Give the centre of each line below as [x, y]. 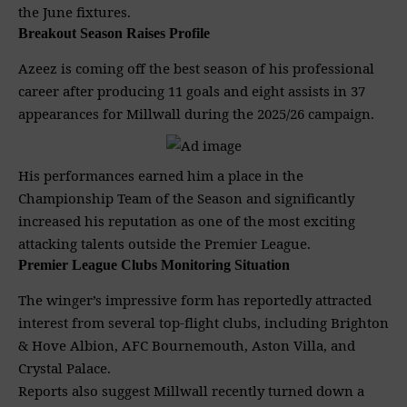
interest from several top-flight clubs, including [174, 322]
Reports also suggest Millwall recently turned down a [191, 390]
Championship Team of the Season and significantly [186, 198]
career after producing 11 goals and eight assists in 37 [192, 91]
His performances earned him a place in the [161, 175]
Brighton [360, 322]
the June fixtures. [74, 11]
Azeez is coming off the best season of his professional [196, 69]
